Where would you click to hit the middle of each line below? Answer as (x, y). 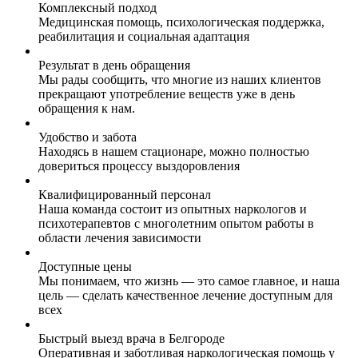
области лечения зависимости (120, 238)
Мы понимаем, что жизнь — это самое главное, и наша (189, 281)
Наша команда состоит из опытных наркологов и (173, 209)
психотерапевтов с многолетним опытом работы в (176, 224)
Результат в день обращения (114, 66)
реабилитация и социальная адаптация (144, 37)
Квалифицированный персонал (125, 195)
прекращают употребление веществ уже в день (167, 94)
